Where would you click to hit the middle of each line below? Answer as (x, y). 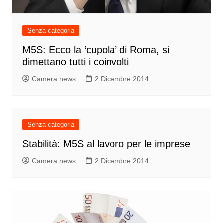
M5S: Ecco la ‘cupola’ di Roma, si (96, 50)
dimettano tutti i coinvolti (75, 61)
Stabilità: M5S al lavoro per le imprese (106, 144)
